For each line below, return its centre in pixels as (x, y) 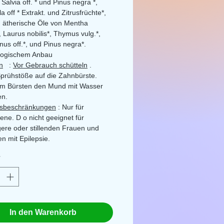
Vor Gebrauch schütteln (50, 65)
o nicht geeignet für (53, 117)
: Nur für (71, 107)
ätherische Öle (25, 23)
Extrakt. (33, 12)
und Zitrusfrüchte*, (77, 12)
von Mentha (69, 23)
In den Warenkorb (43, 212)
